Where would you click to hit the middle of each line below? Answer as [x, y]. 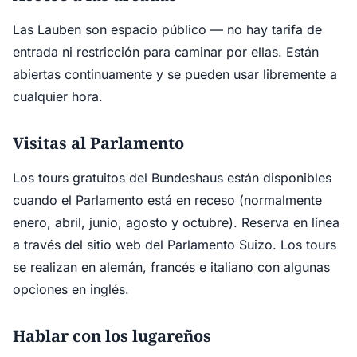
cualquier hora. [58, 96]
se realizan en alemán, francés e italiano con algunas [171, 267]
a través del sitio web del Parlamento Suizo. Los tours [175, 245]
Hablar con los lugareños [112, 336]
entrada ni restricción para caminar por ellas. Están [166, 52]
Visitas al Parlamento [98, 143]
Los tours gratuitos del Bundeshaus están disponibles [172, 178]
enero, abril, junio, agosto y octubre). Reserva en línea [176, 222]
